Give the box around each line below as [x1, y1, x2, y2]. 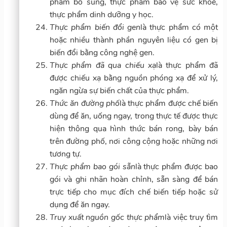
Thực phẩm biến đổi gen [50, 21, 140, 33]
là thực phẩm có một [140, 21, 218, 33]
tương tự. [50, 148, 82, 160]
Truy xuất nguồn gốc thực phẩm [50, 211, 165, 223]
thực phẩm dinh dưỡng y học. [50, 9, 154, 20]
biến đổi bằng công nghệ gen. [50, 47, 155, 58]
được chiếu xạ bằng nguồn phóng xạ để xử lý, [50, 72, 218, 84]
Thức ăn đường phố [50, 97, 120, 109]
